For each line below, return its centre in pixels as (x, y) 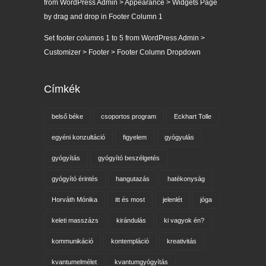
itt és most (130, 200)
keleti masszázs (75, 221)
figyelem (134, 137)
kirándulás (131, 221)
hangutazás (132, 179)
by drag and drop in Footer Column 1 (103, 17)
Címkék (62, 89)
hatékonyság (186, 179)
